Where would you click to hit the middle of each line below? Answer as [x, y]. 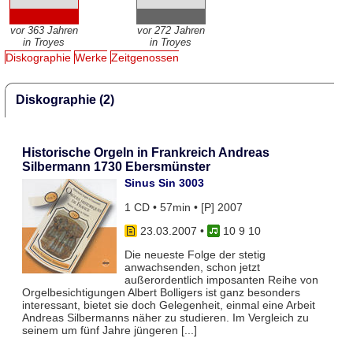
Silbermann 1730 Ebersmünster [116, 167]
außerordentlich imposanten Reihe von [221, 280]
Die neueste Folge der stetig [195, 255]
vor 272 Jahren [171, 31]
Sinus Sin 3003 [164, 183]
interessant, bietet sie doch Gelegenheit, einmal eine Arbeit [168, 305]
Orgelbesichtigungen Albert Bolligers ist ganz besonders [161, 293]
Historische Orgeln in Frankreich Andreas [145, 153]
